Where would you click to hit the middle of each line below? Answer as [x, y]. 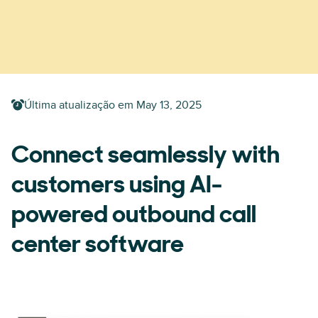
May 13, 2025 [169, 105]
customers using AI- [117, 186]
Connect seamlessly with [146, 157]
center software [98, 246]
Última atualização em [79, 105]
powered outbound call [134, 216]
